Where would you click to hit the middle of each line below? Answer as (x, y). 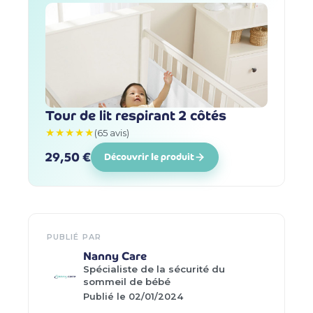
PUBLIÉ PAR (74, 237)
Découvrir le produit (149, 157)
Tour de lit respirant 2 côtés (136, 116)
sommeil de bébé (127, 282)
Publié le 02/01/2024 (133, 296)
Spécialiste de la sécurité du (154, 269)
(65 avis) (112, 132)
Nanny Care (115, 256)
